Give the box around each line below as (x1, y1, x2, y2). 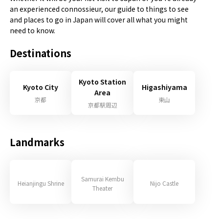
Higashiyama (141, 82, 187, 92)
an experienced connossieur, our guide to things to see (10, 4, 189, 14)
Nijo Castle (150, 179, 179, 187)
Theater (92, 183, 113, 192)
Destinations (10, 46, 71, 60)
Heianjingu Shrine (17, 179, 64, 187)
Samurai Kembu (81, 174, 124, 183)
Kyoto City (23, 82, 59, 92)
